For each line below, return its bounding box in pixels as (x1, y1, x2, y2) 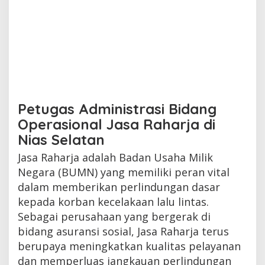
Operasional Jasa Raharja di (18, 115, 215, 133)
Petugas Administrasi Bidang (18, 99, 216, 118)
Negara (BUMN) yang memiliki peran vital (18, 164, 230, 179)
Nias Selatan (18, 130, 105, 148)
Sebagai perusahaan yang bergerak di (18, 209, 211, 224)
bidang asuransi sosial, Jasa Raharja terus (18, 224, 229, 238)
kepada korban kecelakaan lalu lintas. (18, 194, 209, 209)
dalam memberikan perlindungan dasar (18, 179, 220, 194)
